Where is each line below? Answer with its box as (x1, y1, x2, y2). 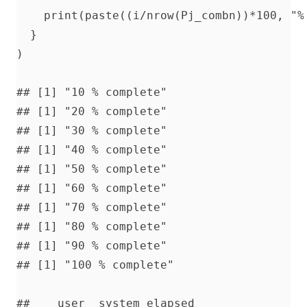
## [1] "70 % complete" (16, 201, 167, 214)
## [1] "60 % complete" (16, 182, 167, 195)
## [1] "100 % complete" (16, 258, 174, 272)
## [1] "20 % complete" (16, 105, 167, 119)
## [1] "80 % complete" (16, 220, 167, 234)
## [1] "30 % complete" (16, 124, 167, 138)
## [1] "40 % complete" (16, 143, 167, 157)
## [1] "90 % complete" (16, 239, 167, 253)
